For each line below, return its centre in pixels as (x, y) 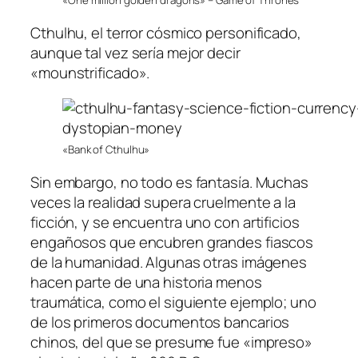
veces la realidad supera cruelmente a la (163, 203)
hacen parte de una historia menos (146, 282)
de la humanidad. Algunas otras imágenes (169, 263)
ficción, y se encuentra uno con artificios (165, 223)
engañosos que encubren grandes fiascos (172, 243)
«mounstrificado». (90, 73)
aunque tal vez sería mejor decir (135, 53)
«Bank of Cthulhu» (106, 149)
